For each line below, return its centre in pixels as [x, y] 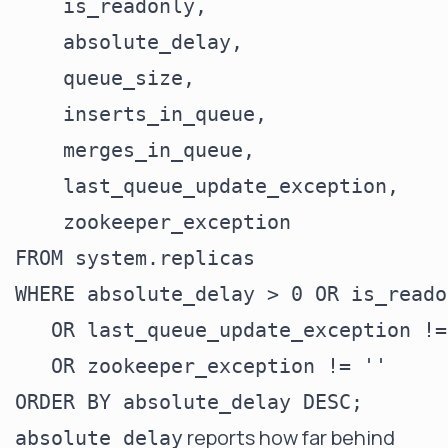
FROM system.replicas [135, 258]
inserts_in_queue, [141, 114]
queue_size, [105, 78]
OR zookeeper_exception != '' [201, 366]
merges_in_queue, [135, 150]
